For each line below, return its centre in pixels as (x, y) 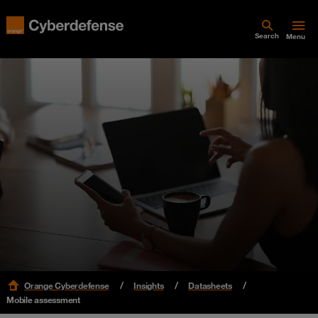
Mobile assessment (43, 300)
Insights (149, 285)
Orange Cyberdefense (67, 285)
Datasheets (210, 285)
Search (267, 36)
